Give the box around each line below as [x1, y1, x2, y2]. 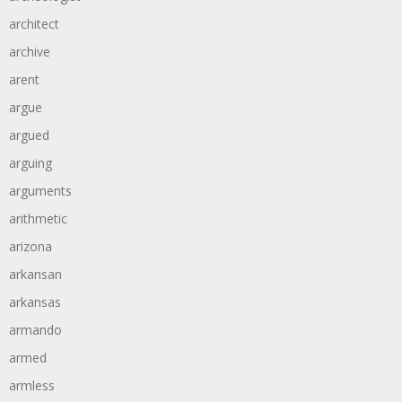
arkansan [9, 266, 62, 283]
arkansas [9, 293, 61, 310]
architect [9, 15, 59, 32]
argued [9, 127, 49, 144]
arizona [9, 238, 52, 255]
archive [9, 43, 50, 60]
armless [9, 377, 55, 394]
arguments [9, 182, 72, 199]
